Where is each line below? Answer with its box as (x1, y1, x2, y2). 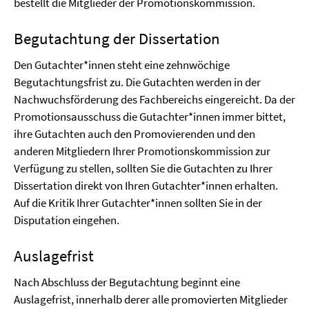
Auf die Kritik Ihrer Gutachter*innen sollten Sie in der (14, 195, 262, 210)
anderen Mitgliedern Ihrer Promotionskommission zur (14, 143, 270, 159)
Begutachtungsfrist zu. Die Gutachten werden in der (14, 74, 261, 90)
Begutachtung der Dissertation (14, 28, 220, 48)
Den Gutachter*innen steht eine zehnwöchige (14, 57, 230, 72)
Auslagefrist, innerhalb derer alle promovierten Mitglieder (14, 292, 288, 307)
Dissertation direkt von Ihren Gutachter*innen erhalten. (14, 178, 278, 193)
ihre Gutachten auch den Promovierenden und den (14, 126, 255, 141)
